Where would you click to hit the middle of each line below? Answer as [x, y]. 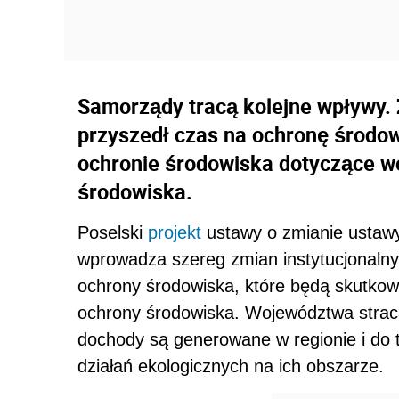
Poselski [113, 233]
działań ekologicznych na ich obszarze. [231, 366]
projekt [175, 233]
